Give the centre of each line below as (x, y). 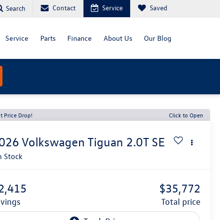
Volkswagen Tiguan (73, 142)
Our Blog (158, 38)
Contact (64, 8)
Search (16, 8)
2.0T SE (146, 142)
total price (182, 202)
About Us (118, 38)
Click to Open (186, 115)
